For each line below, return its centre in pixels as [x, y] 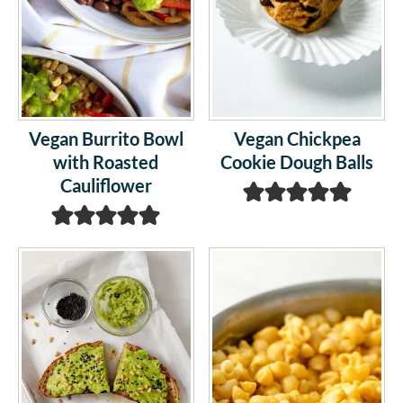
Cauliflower [106, 185]
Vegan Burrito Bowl [106, 138]
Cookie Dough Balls [297, 161]
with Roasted [106, 161]
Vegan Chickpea [297, 138]
